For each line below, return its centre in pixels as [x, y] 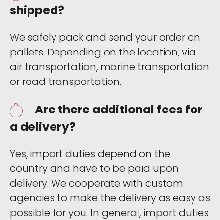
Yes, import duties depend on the [90, 154]
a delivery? [43, 126]
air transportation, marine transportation [110, 67]
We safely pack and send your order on [105, 38]
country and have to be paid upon [94, 169]
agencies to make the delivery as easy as [110, 198]
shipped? [37, 10]
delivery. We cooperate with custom [96, 183]
